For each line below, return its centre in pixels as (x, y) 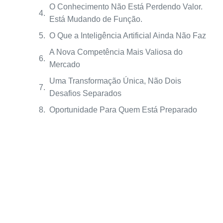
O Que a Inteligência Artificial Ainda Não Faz (128, 36)
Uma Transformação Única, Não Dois (115, 81)
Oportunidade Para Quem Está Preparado (123, 110)
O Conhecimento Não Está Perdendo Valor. (126, 7)
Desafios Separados (85, 93)
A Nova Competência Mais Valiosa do (116, 52)
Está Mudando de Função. (96, 19)
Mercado (65, 64)
